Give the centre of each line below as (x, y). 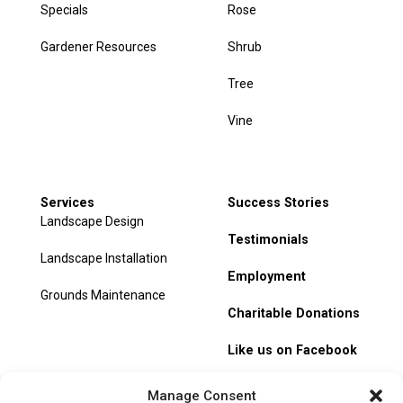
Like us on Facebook (293, 350)
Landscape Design (92, 222)
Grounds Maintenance (103, 296)
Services (67, 203)
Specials (64, 10)
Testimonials (269, 240)
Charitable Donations (294, 313)
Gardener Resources (98, 47)
